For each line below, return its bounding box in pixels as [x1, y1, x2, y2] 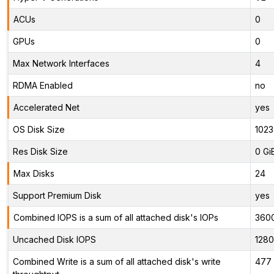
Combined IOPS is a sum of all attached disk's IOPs [13, 212, 218, 223]
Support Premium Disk [12, 190, 102, 201]
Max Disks [13, 168, 54, 179]
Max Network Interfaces [12, 57, 109, 68]
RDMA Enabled [12, 80, 73, 91]
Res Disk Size [12, 146, 68, 157]
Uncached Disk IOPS [12, 234, 96, 245]
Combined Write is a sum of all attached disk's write [12, 256, 221, 267]
